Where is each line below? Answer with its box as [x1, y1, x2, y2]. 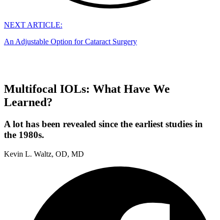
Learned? [4, 96, 53, 109]
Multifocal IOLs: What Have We [4, 82, 170, 96]
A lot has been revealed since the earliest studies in [4, 118, 203, 129]
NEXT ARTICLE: [4, 20, 62, 29]
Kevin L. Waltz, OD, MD [4, 149, 84, 158]
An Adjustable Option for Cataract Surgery [4, 37, 137, 46]
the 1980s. [4, 129, 44, 140]
